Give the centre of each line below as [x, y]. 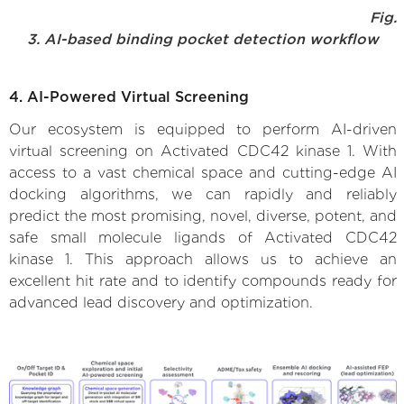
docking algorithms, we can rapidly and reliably [203, 194]
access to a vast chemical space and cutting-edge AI [203, 172]
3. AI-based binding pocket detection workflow [203, 39]
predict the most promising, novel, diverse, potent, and [203, 216]
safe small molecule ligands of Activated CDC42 [203, 237]
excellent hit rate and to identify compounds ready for [203, 280]
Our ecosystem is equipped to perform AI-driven [203, 129]
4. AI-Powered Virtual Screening [129, 96]
